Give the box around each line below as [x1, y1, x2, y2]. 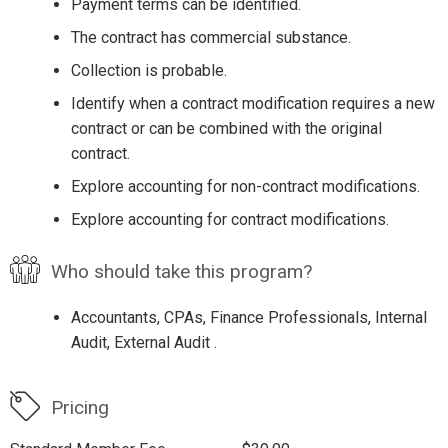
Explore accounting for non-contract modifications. [70, 176, 420, 196]
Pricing [50, 396, 109, 420]
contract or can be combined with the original [70, 118, 382, 138]
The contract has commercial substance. [70, 27, 351, 47]
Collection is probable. [70, 60, 227, 80]
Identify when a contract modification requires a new [70, 93, 435, 113]
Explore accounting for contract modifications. [70, 209, 389, 229]
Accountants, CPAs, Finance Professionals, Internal [70, 308, 427, 328]
